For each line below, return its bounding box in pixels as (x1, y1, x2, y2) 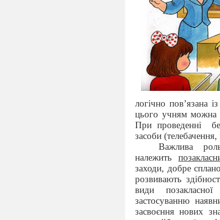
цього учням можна (135, 109, 217, 119)
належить (135, 152, 179, 163)
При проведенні (135, 119, 201, 130)
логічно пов (135, 98, 184, 109)
